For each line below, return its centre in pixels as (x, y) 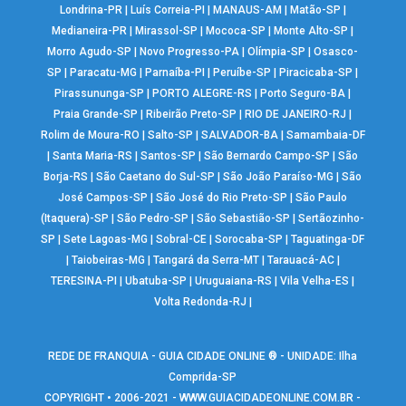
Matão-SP (315, 10)
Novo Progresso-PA (190, 51)
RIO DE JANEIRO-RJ (296, 114)
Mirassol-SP (167, 30)
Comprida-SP (203, 377)
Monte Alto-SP (311, 30)
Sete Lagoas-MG (106, 239)
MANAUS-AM (247, 10)
